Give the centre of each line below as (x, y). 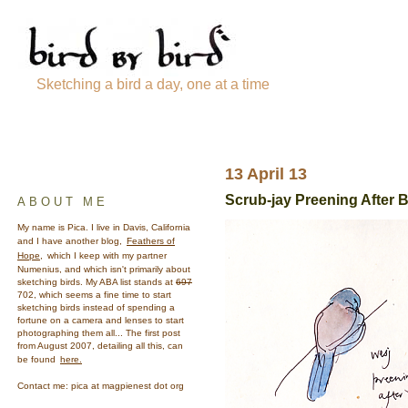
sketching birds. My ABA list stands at (97, 282)
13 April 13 (266, 174)
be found (38, 359)
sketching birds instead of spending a (96, 307)
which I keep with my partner (106, 255)
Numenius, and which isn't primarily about (104, 269)
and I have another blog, (71, 241)
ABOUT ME (63, 202)
